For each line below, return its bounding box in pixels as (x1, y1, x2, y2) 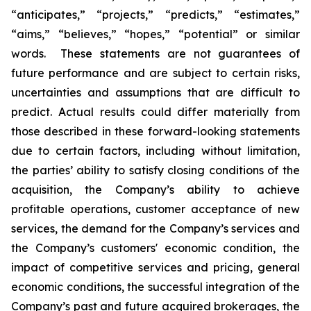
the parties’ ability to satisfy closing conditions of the (11, 163, 300, 177)
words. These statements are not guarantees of (11, 47, 300, 60)
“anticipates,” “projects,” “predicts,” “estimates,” (11, 8, 300, 22)
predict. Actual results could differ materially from (11, 105, 300, 119)
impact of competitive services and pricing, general (11, 260, 300, 274)
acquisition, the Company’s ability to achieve (11, 183, 300, 196)
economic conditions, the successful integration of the (11, 280, 300, 294)
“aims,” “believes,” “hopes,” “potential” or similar (11, 27, 300, 41)
